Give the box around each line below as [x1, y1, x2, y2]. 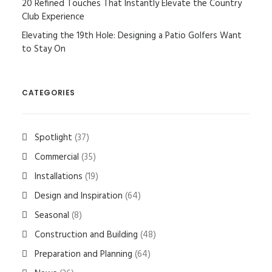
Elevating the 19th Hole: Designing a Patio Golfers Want [22, 29, 242, 43]
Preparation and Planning [35, 247, 132, 262]
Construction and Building [35, 228, 138, 242]
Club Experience [22, 10, 84, 24]
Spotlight [35, 131, 72, 145]
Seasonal [35, 208, 69, 223]
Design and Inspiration [35, 189, 123, 203]
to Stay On [22, 42, 66, 56]
